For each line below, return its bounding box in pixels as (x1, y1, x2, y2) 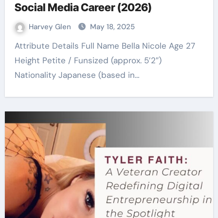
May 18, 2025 (90, 22, 135, 32)
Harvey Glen (28, 22, 73, 32)
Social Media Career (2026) (14, 1, 152, 14)
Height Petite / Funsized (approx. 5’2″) (14, 55, 162, 66)
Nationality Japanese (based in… (14, 70, 140, 80)
